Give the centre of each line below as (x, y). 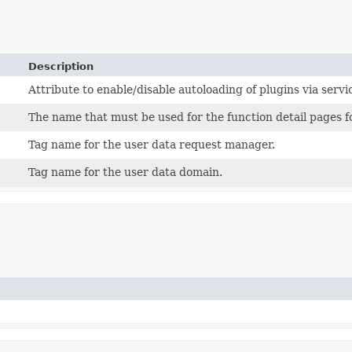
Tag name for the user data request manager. (152, 144)
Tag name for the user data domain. (126, 172)
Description (61, 66)
